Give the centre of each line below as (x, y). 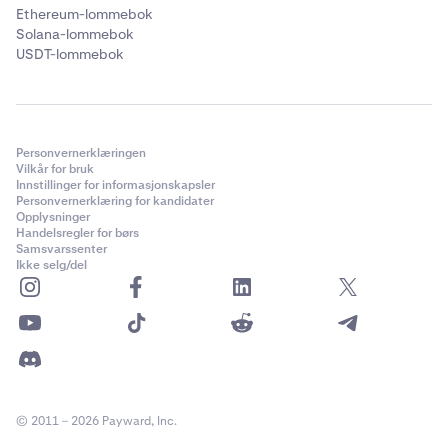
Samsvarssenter (61, 249)
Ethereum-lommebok (84, 14)
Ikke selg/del (51, 265)
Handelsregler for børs (77, 233)
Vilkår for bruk (55, 169)
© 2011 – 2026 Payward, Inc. (96, 421)
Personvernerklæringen (81, 153)
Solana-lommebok (75, 34)
